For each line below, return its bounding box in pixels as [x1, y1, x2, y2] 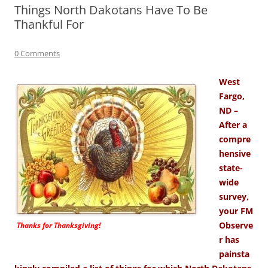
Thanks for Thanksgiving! [17, 220, 100, 230]
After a [219, 118, 247, 130]
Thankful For [14, 16, 84, 32]
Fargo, [219, 90, 245, 102]
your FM [219, 205, 253, 217]
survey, [219, 190, 249, 202]
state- [219, 162, 243, 173]
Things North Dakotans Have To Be [14, 1, 208, 18]
